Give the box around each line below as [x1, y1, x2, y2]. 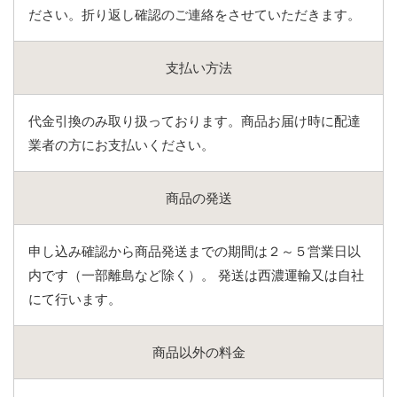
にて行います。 [28, 292, 121, 307]
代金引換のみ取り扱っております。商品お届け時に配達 [28, 113, 361, 129]
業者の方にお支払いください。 [28, 137, 214, 153]
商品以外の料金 [152, 345, 245, 361]
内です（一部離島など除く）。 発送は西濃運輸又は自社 [28, 268, 364, 284]
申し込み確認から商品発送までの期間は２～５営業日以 [28, 244, 361, 260]
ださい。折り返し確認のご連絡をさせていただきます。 [28, 7, 361, 23]
